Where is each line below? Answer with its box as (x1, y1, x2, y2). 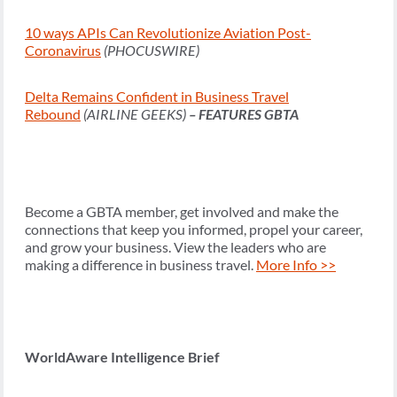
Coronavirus (25, 42, 101, 59)
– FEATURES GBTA (189, 105, 299, 123)
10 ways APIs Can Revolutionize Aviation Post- (25, 24, 311, 42)
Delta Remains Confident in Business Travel (25, 88, 289, 105)
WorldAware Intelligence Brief (25, 348, 220, 366)
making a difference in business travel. (25, 256, 256, 274)
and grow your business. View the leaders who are (25, 238, 326, 256)
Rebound (25, 105, 81, 123)
